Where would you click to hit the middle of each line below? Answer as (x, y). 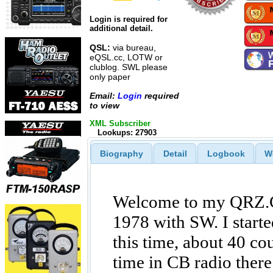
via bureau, (133, 48)
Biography (121, 153)
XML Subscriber (120, 123)
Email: (104, 95)
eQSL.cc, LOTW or (126, 58)
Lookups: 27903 (127, 133)
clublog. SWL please (129, 67)
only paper (110, 77)
